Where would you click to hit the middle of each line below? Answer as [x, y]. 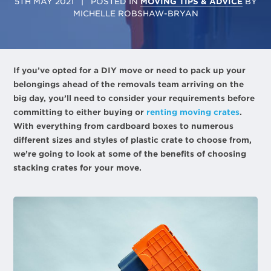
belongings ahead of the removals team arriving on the [129, 84]
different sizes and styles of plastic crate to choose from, [133, 140]
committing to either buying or [80, 112]
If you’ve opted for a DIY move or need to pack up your [130, 70]
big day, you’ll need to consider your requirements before [134, 98]
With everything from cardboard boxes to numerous [124, 126]
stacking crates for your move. [78, 168]
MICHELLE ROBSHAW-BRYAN [135, 14]
